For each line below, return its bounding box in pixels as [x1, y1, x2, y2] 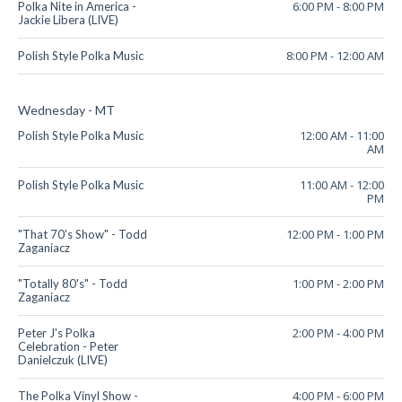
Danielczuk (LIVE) [18, 353, 108, 368]
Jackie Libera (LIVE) [18, 13, 118, 28]
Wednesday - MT [18, 102, 115, 118]
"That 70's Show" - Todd [18, 227, 147, 242]
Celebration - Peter [18, 339, 118, 354]
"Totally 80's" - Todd [18, 276, 127, 292]
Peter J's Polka [18, 326, 95, 341]
